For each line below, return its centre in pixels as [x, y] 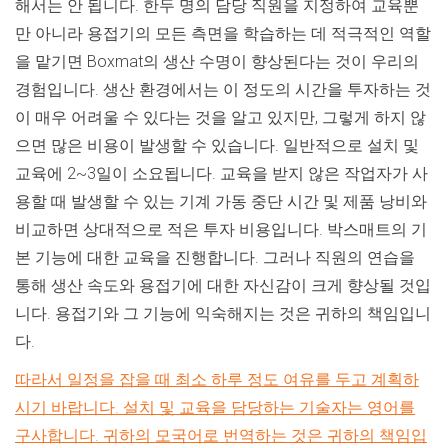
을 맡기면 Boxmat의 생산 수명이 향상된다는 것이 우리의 [217, 61]
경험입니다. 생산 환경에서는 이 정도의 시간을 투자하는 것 [223, 89]
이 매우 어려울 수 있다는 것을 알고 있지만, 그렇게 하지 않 [220, 117]
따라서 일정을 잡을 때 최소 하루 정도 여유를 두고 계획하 [217, 379]
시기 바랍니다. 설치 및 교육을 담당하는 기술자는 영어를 [215, 407]
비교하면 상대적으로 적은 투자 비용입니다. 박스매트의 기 [221, 229]
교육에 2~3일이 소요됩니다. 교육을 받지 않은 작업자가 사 [221, 173]
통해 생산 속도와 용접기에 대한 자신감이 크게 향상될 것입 [223, 285]
